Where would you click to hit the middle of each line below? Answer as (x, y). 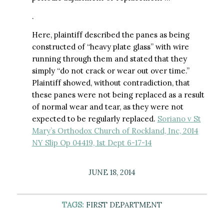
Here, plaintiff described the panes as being (110, 34)
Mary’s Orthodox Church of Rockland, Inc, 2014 (115, 130)
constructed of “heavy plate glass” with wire (110, 46)
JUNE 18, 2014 (112, 172)
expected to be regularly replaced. (94, 118)
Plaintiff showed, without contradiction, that (111, 82)
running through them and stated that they (109, 58)
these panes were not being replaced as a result (118, 94)
